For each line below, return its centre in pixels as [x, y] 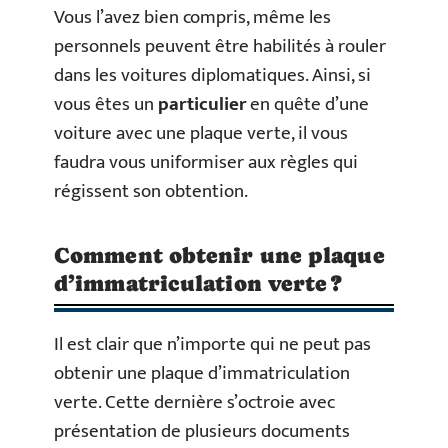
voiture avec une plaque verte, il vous [201, 133]
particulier [202, 104]
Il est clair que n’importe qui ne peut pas [212, 344]
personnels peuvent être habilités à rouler [220, 46]
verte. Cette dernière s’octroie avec [194, 402]
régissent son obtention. [151, 191]
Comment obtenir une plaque [219, 255]
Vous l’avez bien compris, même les [192, 17]
